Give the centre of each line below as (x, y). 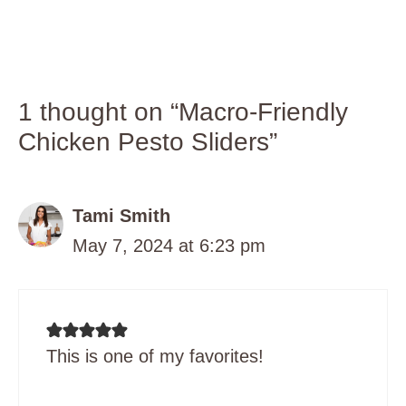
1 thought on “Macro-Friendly (183, 112)
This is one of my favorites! (155, 357)
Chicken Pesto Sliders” (148, 142)
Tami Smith (121, 216)
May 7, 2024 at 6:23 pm (169, 246)
